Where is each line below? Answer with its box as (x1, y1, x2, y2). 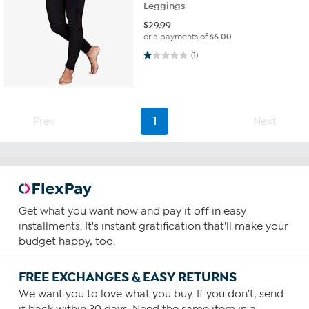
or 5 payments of (143, 31, 210, 41)
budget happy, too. (18, 235, 115, 248)
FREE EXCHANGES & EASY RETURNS (18, 269, 237, 286)
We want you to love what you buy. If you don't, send (18, 288, 283, 301)
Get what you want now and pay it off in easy (18, 205, 246, 218)
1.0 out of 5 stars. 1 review (143, 48, 173, 61)
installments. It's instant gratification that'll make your (18, 220, 288, 233)
